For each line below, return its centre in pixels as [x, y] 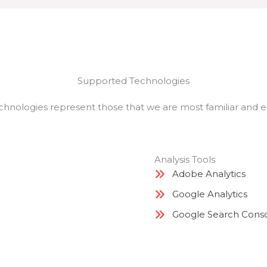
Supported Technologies [133, 81]
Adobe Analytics [209, 174]
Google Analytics [210, 194]
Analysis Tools [185, 159]
